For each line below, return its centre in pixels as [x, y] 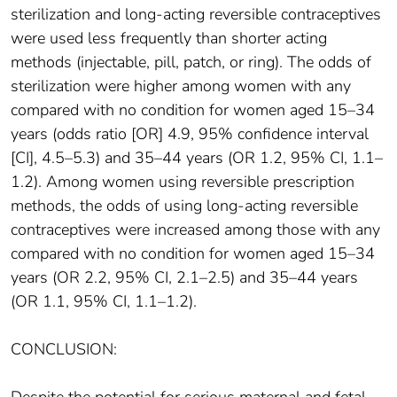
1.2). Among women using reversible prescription [183, 182]
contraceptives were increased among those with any [195, 230]
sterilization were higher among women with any [181, 86]
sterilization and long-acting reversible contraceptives [196, 15]
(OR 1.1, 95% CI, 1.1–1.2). [104, 302]
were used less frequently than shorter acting [169, 39]
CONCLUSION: [64, 350]
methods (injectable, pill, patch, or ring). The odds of [191, 62]
